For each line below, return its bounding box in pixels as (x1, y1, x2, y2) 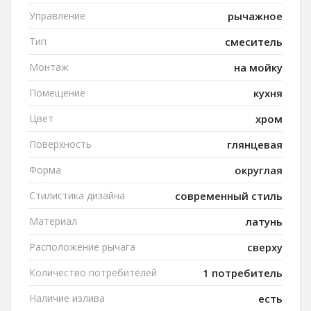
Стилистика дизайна (29, 189, 125, 203)
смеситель (225, 35, 283, 49)
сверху (247, 240, 283, 255)
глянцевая (227, 137, 283, 152)
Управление (29, 9, 85, 23)
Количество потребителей (29, 266, 157, 280)
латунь (246, 215, 283, 229)
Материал (29, 215, 77, 228)
